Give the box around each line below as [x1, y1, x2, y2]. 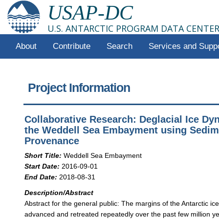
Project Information [28, 81, 131, 95]
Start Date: [24, 162, 60, 170]
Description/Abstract [24, 188, 94, 197]
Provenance [24, 135, 80, 147]
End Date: [24, 173, 58, 181]
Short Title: [24, 151, 62, 159]
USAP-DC [47, 1, 133, 24]
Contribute [52, 42, 90, 51]
